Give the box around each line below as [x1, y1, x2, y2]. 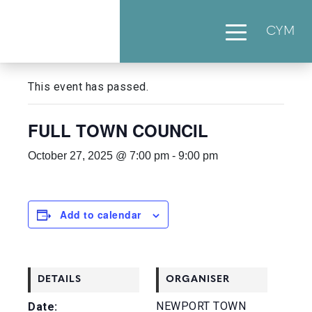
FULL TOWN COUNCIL [28, 118, 208, 142]
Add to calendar [60, 208, 141, 221]
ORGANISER [166, 274, 230, 285]
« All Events [28, 43, 95, 59]
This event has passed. [28, 80, 148, 93]
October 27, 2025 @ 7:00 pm [28, 150, 169, 162]
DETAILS [38, 274, 81, 285]
